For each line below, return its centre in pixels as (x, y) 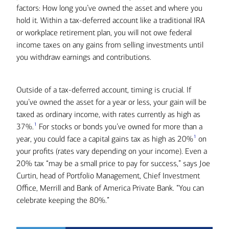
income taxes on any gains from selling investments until (110, 45)
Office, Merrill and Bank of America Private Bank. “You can (110, 188)
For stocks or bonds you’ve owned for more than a (119, 127)
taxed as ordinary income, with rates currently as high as (108, 114)
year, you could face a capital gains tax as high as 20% (105, 139)
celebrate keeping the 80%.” (63, 200)
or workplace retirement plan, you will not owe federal (104, 32)
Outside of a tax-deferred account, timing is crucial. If (104, 90)
